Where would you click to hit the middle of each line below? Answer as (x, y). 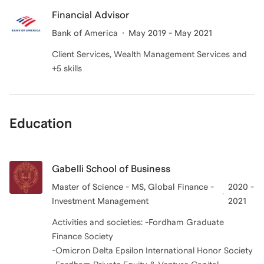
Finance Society (82, 236)
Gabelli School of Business (111, 169)
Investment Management (100, 201)
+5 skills (67, 68)
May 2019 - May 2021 (170, 33)
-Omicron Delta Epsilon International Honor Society (152, 250)
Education (41, 123)
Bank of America (85, 33)
